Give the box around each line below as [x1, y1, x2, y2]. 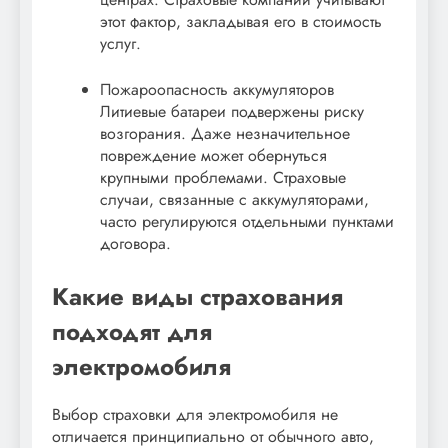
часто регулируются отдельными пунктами [100, 210, 394, 234]
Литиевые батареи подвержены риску [100, 100, 364, 124]
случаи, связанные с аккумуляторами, [100, 188, 369, 212]
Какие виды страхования [52, 279, 343, 315]
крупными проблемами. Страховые [100, 166, 346, 190]
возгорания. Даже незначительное [100, 122, 350, 146]
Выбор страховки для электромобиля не [52, 403, 338, 427]
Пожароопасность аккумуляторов [100, 78, 334, 102]
